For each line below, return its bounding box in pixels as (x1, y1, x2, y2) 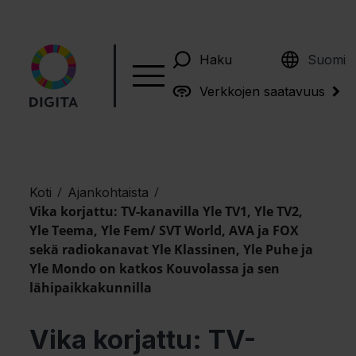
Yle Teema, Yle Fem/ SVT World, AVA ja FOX (29, 222, 300, 239)
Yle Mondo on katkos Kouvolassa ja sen (29, 260, 281, 277)
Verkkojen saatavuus (199, 83, 325, 99)
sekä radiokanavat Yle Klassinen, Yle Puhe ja (29, 241, 314, 258)
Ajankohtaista (68, 184, 149, 200)
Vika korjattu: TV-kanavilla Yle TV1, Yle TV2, (29, 203, 304, 220)
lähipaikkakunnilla (29, 279, 153, 296)
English (292, 44, 335, 61)
